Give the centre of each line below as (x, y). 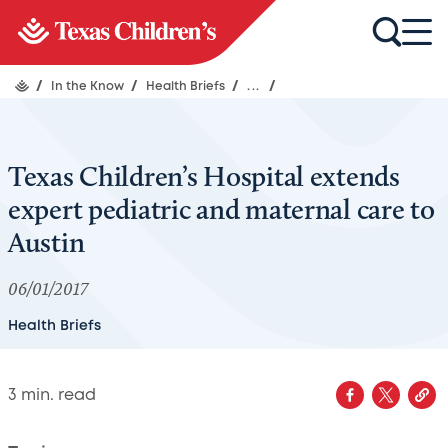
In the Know (89, 86)
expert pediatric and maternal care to (221, 209)
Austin (46, 242)
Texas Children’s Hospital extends (204, 176)
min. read (56, 395)
